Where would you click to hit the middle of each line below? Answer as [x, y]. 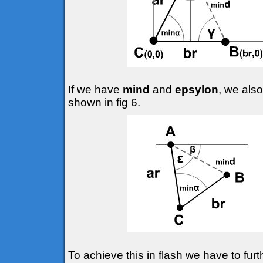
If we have [95, 90]
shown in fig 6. [104, 102]
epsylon [197, 90]
